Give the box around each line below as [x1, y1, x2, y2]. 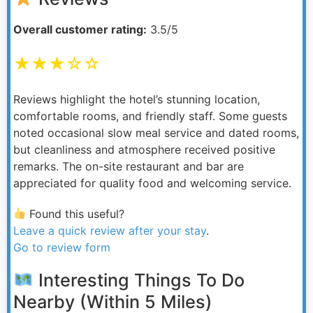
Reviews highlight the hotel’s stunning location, [13, 92, 260, 106]
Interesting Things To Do [33, 269, 245, 291]
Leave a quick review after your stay [13, 223, 206, 238]
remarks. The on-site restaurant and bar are [13, 159, 244, 173]
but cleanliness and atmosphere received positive [13, 142, 275, 156]
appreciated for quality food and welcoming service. [13, 175, 291, 190]
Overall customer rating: [13, 22, 147, 36]
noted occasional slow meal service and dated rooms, [13, 125, 299, 140]
